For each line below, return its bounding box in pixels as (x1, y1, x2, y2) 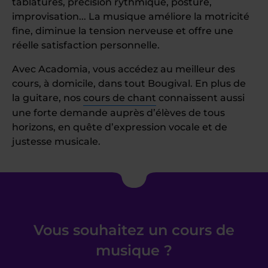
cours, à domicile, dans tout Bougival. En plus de (12, 78, 246, 89)
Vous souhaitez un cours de (33, 221, 234, 239)
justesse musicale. (12, 136, 100, 147)
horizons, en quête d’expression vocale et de (12, 121, 227, 133)
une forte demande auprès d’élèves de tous (12, 107, 225, 118)
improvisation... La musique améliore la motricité (12, 11, 249, 22)
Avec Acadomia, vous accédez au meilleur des (12, 63, 235, 75)
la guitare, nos (12, 92, 83, 103)
